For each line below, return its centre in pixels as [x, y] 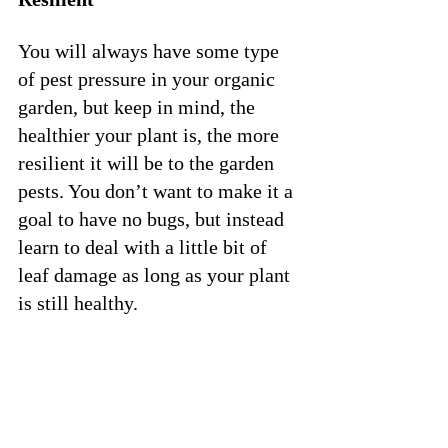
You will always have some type [151, 50]
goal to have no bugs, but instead [153, 218]
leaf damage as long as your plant [156, 274]
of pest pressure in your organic [149, 78]
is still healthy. [80, 302]
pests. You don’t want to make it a [158, 190]
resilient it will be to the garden [148, 162]
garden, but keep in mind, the [139, 106]
